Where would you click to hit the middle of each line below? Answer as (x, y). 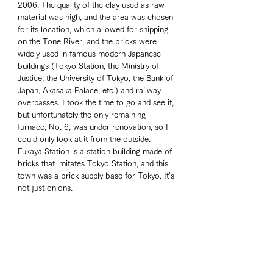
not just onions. (45, 188)
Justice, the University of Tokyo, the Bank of (97, 79)
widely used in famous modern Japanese (90, 54)
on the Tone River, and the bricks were (88, 42)
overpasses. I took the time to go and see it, (97, 103)
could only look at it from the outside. (85, 140)
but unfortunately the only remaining (83, 115)
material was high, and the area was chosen (97, 18)
